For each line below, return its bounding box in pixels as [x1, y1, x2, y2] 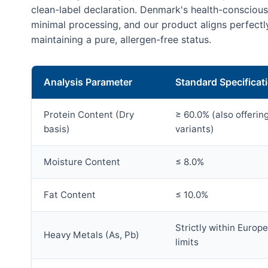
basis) [44, 123, 70, 135]
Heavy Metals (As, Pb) [44, 229, 139, 241]
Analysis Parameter [44, 76, 132, 89]
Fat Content [44, 189, 96, 201]
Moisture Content [44, 156, 120, 168]
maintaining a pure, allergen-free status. [31, 33, 211, 46]
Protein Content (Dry [44, 109, 134, 121]
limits [175, 236, 199, 248]
